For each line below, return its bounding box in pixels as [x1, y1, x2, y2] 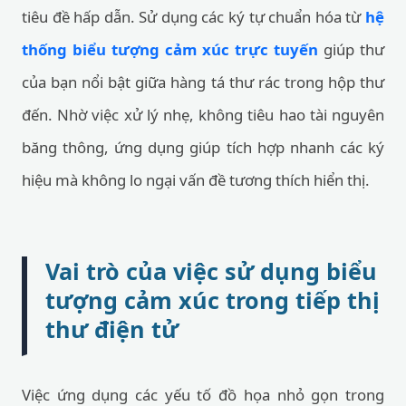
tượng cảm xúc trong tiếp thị [45, 285, 380, 315]
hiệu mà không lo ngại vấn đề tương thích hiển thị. [22, 169, 370, 190]
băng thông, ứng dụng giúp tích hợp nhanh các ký [22, 137, 384, 158]
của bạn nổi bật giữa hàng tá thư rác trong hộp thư [22, 72, 384, 92]
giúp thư [318, 39, 384, 60]
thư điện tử [45, 314, 179, 344]
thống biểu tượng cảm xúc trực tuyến [22, 39, 318, 60]
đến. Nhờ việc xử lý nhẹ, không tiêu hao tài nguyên [22, 104, 384, 125]
